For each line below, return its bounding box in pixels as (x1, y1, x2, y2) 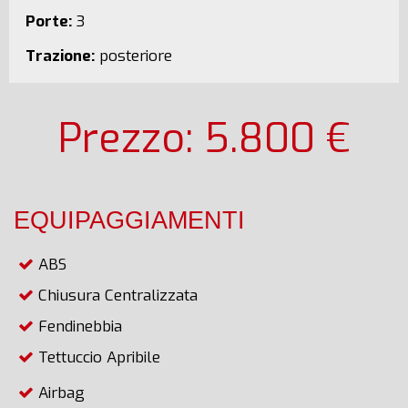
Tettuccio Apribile (34, 347, 160, 368)
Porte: (25, 11, 73, 32)
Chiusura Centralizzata (34, 285, 198, 306)
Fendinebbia (34, 316, 122, 337)
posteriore (95, 46, 173, 66)
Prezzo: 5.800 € (57, 112, 351, 165)
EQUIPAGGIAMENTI (14, 206, 245, 234)
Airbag (34, 382, 85, 403)
